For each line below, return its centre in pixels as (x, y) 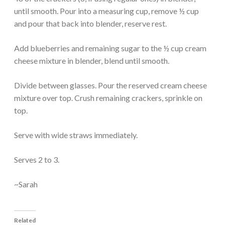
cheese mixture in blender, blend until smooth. (92, 60)
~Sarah (26, 184)
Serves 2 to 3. (37, 159)
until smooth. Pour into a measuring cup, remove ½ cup (106, 11)
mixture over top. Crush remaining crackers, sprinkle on (108, 97)
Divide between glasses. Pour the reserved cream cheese (110, 85)
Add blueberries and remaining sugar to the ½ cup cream (110, 48)
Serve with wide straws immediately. (76, 135)
